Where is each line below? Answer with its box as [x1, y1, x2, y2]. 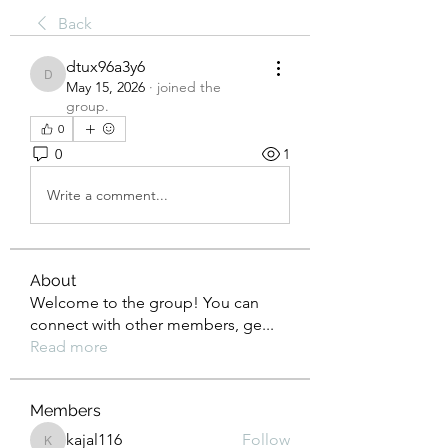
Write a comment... [47, 185, 168, 204]
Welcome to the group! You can [30, 293, 259, 312]
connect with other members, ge [30, 315, 262, 334]
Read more [30, 337, 108, 356]
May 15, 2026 [66, 78, 145, 96]
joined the [157, 78, 221, 96]
